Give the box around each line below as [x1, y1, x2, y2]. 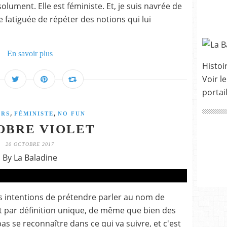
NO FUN [57, 110, 86, 117]
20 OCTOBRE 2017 [6, 141, 54, 147]
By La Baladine [3, 152, 57, 163]
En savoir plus [7, 49, 53, 58]
